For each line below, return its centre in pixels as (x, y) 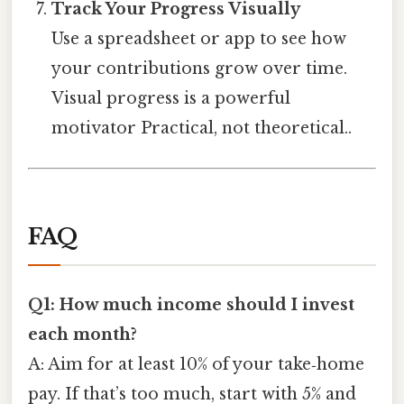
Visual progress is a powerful (171, 99)
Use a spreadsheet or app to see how (199, 39)
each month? (83, 334)
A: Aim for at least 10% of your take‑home (196, 364)
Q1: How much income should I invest (191, 304)
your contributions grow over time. (200, 69)
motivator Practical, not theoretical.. (202, 129)
